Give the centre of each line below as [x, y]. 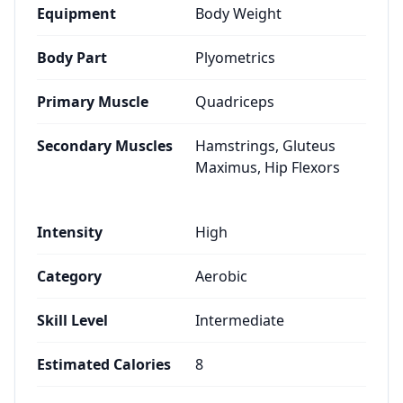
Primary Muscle [93, 102]
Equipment [76, 13]
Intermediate [240, 320]
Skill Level [72, 320]
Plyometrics [235, 58]
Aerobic [221, 276]
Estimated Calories [104, 364]
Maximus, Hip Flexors [268, 167]
